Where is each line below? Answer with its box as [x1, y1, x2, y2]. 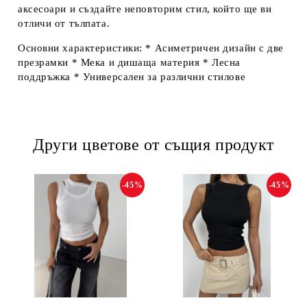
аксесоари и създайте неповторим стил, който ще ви [18, 3, 272, 14]
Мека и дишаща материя [80, 57, 200, 68]
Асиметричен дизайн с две [154, 42, 284, 53]
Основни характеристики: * [18, 42, 155, 53]
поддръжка [18, 71, 71, 82]
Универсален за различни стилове [82, 71, 246, 82]
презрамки [18, 57, 69, 68]
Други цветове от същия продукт [33, 136, 274, 153]
